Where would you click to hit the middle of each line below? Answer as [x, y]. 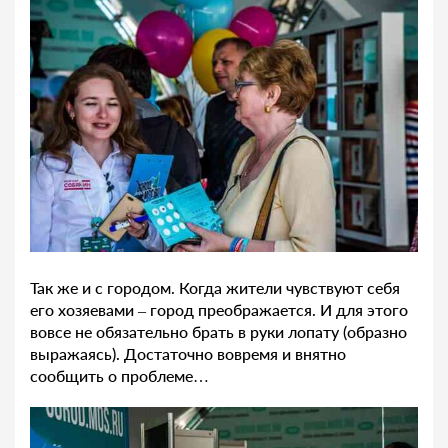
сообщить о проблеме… [119, 376]
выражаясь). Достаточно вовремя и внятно [188, 354]
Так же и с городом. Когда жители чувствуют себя [215, 288]
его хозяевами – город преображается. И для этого [219, 310]
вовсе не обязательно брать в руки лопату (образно [218, 332]
